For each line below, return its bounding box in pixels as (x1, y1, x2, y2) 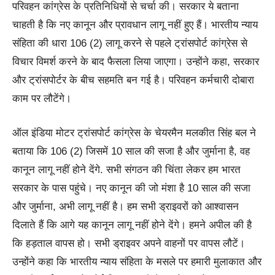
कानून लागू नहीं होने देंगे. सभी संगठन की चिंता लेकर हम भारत (12, 163, 241, 176)
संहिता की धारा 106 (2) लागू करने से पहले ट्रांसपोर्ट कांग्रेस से (12, 37, 247, 49)
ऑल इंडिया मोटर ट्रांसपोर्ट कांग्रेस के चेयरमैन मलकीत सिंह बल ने (12, 126, 256, 139)
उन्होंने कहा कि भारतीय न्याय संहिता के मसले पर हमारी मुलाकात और (12, 255, 261, 268)
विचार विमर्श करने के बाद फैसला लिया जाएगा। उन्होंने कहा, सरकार (12, 55, 259, 68)
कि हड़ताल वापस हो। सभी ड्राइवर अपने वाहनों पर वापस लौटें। (12, 237, 245, 249)
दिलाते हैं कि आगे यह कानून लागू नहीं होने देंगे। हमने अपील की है (12, 219, 252, 231)
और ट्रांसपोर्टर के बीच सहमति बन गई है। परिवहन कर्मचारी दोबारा (12, 74, 254, 86)
